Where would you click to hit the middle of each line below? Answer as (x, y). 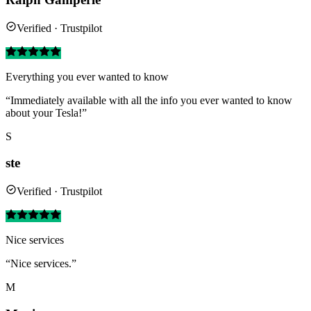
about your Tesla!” (46, 112)
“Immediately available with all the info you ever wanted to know (149, 100)
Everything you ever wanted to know (87, 76)
